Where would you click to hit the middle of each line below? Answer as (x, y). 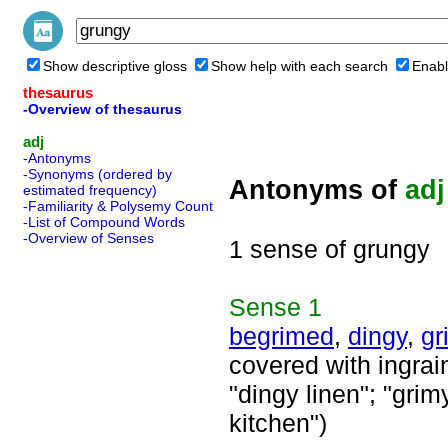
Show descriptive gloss (115, 66)
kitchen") (278, 423)
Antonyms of (317, 189)
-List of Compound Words (104, 222)
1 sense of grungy (329, 249)
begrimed (281, 336)
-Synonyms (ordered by (97, 174)
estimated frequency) (90, 190)
